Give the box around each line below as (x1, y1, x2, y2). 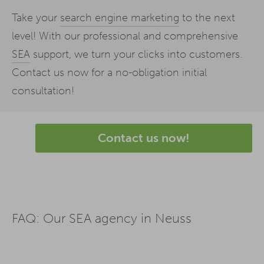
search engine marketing (60, 11, 179, 24)
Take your (12, 11, 60, 24)
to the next (179, 11, 235, 24)
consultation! (12, 84, 74, 97)
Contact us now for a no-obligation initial (12, 65, 207, 79)
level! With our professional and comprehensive (12, 29, 238, 42)
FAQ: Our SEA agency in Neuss (12, 210, 192, 226)
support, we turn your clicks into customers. (30, 47, 242, 61)
